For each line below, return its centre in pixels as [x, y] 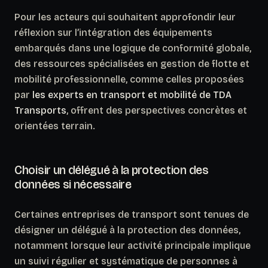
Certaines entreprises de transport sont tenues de [132, 214]
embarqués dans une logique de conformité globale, [133, 48]
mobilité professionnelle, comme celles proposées [129, 79]
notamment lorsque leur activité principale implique [133, 245]
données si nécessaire [73, 184]
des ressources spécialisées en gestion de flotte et [132, 63]
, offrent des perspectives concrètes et [157, 110]
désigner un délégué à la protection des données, [127, 230]
